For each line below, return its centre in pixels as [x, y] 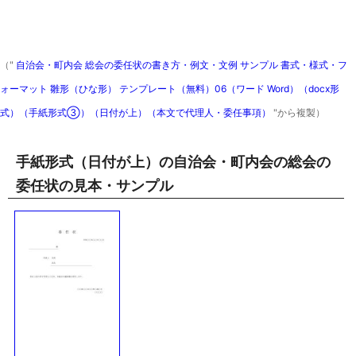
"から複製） [299, 112]
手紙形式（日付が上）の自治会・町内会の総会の [173, 162]
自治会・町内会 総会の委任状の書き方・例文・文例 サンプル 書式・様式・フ [180, 65]
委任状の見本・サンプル [95, 186]
